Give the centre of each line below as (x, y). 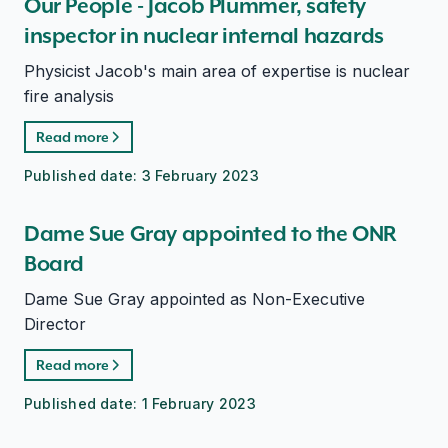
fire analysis (69, 96)
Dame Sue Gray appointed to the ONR (211, 233)
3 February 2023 (200, 175)
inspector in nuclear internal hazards (204, 35)
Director (55, 324)
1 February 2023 (198, 403)
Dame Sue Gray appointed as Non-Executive (194, 299)
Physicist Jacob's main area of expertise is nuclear (217, 71)
